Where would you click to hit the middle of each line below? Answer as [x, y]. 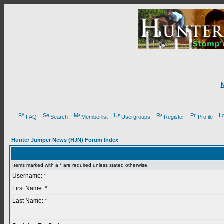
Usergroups [136, 117]
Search [59, 117]
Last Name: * [30, 201]
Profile [205, 117]
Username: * [29, 176]
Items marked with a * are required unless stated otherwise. [81, 165]
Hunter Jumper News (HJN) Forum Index [65, 140]
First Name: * [30, 188]
